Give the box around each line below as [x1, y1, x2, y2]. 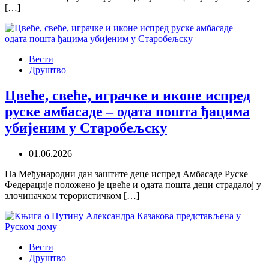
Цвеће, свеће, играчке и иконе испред [5, 88, 250, 104]
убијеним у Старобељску [5, 120, 167, 136]
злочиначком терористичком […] [5, 190, 139, 201]
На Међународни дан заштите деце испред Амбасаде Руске [5, 169, 248, 180]
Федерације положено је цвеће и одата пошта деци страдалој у [5, 180, 261, 190]
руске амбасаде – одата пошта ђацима [5, 104, 250, 120]
